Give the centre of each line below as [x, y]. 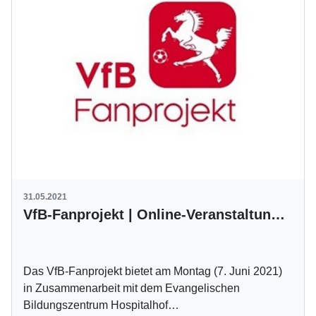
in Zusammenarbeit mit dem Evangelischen [132, 288]
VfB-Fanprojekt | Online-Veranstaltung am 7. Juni [278, 214]
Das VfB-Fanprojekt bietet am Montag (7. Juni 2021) [153, 271]
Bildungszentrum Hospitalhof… [101, 305]
